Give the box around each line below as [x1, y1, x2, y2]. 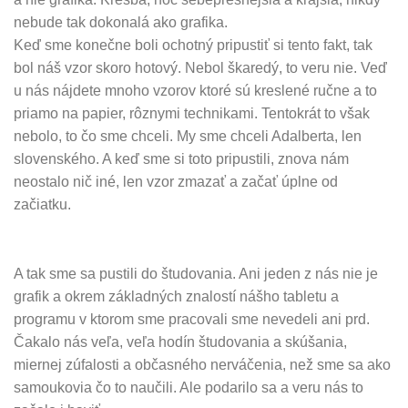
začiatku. [14, 197, 71, 213]
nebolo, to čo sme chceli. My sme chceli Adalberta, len [14, 128, 362, 145]
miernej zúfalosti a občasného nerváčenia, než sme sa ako [14, 356, 391, 372]
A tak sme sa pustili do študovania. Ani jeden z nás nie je [14, 265, 378, 281]
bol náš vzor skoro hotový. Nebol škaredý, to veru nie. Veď [14, 60, 387, 76]
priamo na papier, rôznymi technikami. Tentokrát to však [14, 106, 370, 122]
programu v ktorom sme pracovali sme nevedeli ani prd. [14, 311, 370, 327]
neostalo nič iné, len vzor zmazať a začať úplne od [14, 174, 338, 190]
